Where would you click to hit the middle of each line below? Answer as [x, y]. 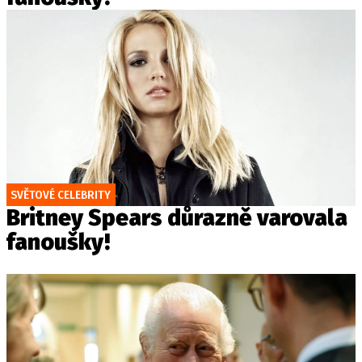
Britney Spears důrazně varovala [177, 218]
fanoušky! [58, 242]
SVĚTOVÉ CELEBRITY [61, 195]
